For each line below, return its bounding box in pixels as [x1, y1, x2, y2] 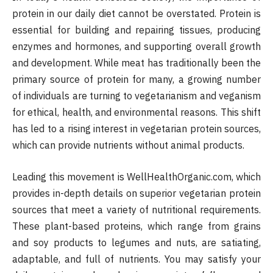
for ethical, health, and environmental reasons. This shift [12, 106, 261, 119]
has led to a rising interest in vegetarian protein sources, [12, 122, 261, 135]
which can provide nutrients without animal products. [12, 139, 244, 152]
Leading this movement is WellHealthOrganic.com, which [12, 170, 261, 183]
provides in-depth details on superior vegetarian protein [12, 186, 261, 199]
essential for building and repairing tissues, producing [12, 24, 261, 37]
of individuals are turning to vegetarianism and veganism [12, 90, 261, 102]
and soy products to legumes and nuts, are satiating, [12, 236, 261, 249]
